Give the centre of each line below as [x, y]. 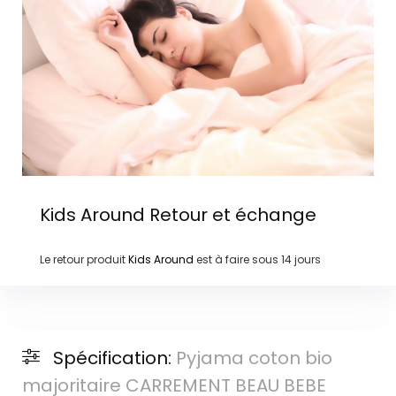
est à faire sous [237, 259]
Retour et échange [230, 214]
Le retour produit [84, 259]
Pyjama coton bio [254, 358]
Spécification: [114, 358]
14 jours [301, 259]
